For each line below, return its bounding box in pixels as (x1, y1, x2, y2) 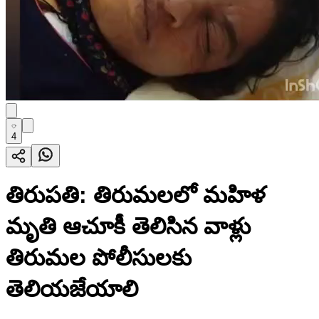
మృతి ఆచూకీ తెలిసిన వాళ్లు (6, 214, 251, 240)
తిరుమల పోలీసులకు (6, 245, 192, 271)
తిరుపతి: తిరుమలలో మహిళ (6, 182, 266, 209)
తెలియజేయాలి (6, 276, 138, 303)
